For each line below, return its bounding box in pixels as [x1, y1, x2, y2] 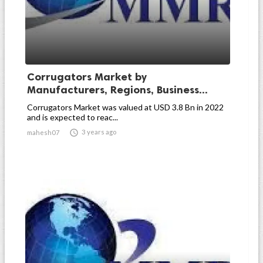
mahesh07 [27, 129, 60, 136]
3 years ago [82, 128, 116, 136]
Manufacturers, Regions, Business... [27, 83, 208, 96]
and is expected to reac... [27, 112, 118, 122]
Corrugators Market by [27, 70, 147, 83]
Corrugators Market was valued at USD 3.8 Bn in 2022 [27, 102, 224, 112]
